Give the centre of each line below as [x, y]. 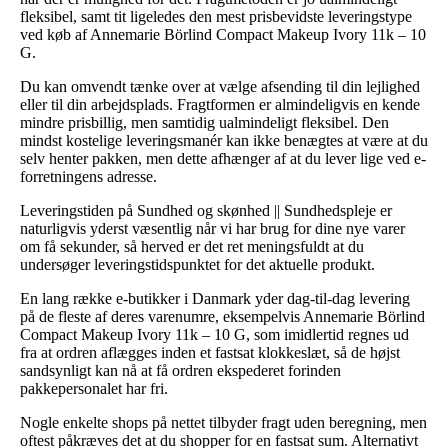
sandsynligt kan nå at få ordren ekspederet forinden [180, 370]
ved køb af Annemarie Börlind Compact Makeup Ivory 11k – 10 [223, 34]
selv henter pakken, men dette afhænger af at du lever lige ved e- [223, 158]
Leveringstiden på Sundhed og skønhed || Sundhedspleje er [206, 210]
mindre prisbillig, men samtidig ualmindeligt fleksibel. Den [204, 122]
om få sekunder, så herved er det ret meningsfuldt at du [192, 246]
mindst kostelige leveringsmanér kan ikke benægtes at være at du [224, 140]
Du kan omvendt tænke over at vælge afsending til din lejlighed [220, 86]
